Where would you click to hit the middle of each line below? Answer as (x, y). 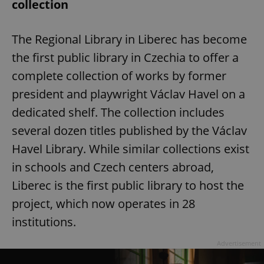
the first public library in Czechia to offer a (125, 57)
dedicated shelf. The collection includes (118, 112)
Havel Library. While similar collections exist (131, 148)
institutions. (44, 222)
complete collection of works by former (119, 75)
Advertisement (239, 243)
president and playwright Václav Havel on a (128, 94)
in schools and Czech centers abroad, (113, 167)
